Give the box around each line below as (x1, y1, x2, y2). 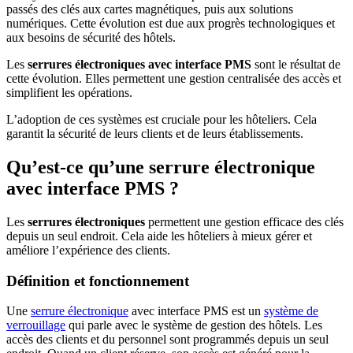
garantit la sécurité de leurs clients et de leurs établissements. (6, 127, 303, 141)
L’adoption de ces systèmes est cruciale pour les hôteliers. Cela (6, 113, 317, 127)
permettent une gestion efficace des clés (145, 214, 344, 229)
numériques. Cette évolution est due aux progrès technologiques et (6, 17, 335, 31)
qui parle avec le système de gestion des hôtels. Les (65, 318, 322, 333)
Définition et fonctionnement (6, 272, 189, 289)
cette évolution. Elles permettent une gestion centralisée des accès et (6, 72, 341, 86)
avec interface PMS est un (128, 304, 264, 318)
